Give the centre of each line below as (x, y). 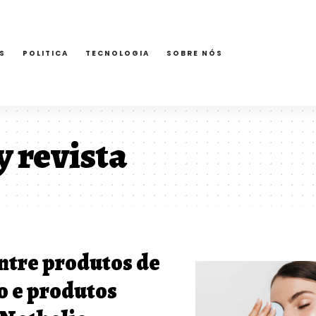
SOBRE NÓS (195, 53)
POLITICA (45, 53)
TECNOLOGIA (117, 53)
